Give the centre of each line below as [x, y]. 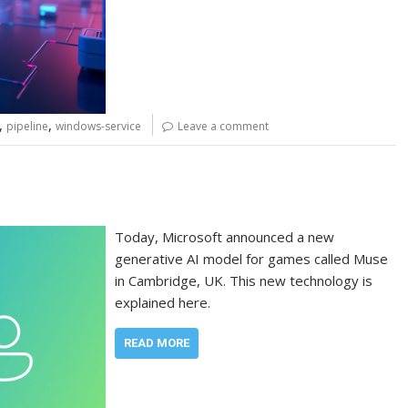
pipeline [27, 126]
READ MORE [157, 343]
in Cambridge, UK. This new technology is [244, 281]
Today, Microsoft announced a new [225, 237]
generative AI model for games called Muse [252, 259]
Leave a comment [223, 126]
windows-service [98, 126]
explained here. [163, 303]
